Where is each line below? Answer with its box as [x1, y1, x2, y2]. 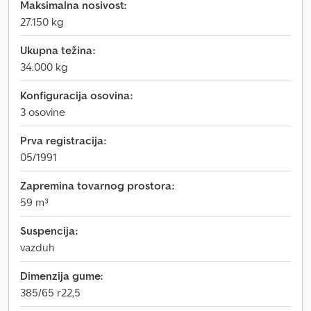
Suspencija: [20, 224, 78, 237]
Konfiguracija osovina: [20, 88, 133, 102]
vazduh [20, 240, 55, 254]
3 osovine [20, 105, 65, 119]
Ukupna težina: [20, 43, 95, 57]
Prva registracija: [20, 133, 106, 147]
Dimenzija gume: [20, 269, 103, 283]
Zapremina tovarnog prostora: [20, 178, 174, 192]
